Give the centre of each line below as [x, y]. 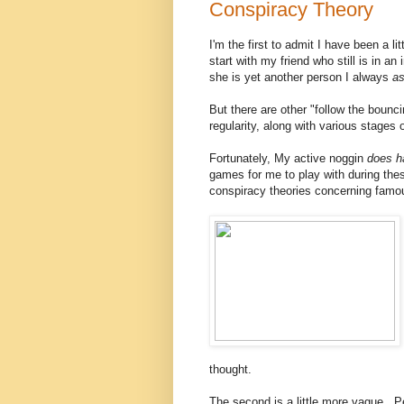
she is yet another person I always [301, 77]
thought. [230, 369]
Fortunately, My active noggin [288, 158]
